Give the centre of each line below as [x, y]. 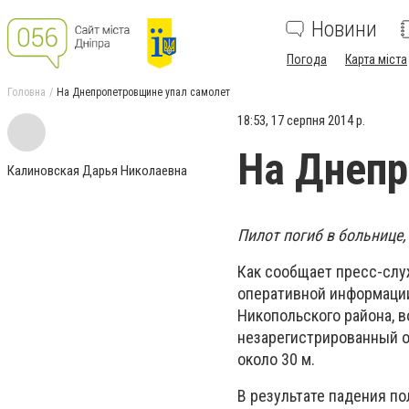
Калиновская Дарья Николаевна [97, 171]
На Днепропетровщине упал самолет [143, 92]
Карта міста [376, 59]
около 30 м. [276, 360]
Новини [344, 29]
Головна [26, 92]
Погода [307, 59]
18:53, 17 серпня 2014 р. [301, 121]
